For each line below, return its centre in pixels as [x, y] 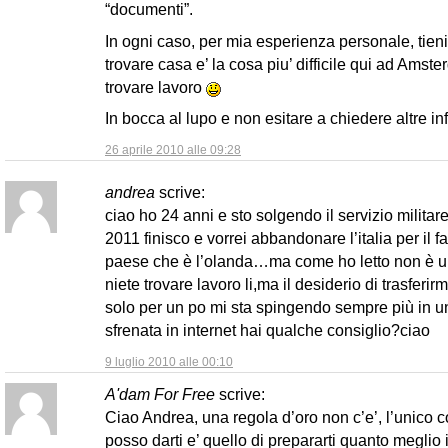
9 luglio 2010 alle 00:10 [169, 361]
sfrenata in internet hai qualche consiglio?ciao [267, 329]
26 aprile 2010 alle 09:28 [173, 149]
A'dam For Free [160, 393]
